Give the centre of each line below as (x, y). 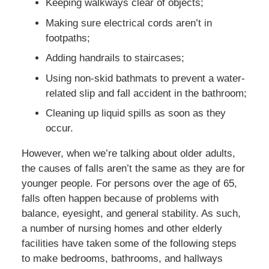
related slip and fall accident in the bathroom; (146, 93)
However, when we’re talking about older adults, (128, 154)
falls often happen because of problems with (120, 199)
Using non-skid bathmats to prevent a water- (145, 78)
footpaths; (68, 38)
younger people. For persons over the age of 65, (129, 184)
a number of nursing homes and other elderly (122, 229)
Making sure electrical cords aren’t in (128, 23)
